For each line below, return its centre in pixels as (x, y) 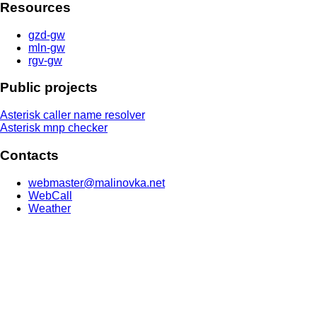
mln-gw (47, 47)
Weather (50, 208)
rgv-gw (45, 60)
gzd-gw (47, 35)
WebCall (50, 195)
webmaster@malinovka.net (97, 183)
